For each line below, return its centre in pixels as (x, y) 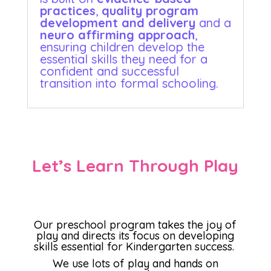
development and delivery (117, 23)
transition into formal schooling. (129, 83)
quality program (150, 11)
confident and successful (109, 71)
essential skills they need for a (123, 59)
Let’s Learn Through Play (135, 165)
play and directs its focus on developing (135, 236)
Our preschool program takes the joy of (135, 225)
